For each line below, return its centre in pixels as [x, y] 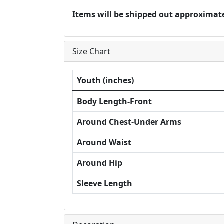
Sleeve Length [105, 183]
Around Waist [104, 142]
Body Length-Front [114, 101]
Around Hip [100, 163]
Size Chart [91, 51]
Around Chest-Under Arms [129, 122]
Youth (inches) [105, 80]
